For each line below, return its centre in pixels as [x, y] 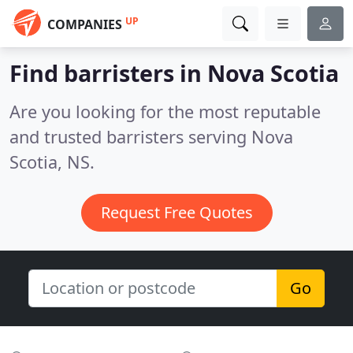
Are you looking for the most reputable [165, 111]
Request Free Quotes [176, 212]
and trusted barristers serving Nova [151, 137]
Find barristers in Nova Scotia [174, 73]
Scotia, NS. [52, 162]
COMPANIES [85, 24]
